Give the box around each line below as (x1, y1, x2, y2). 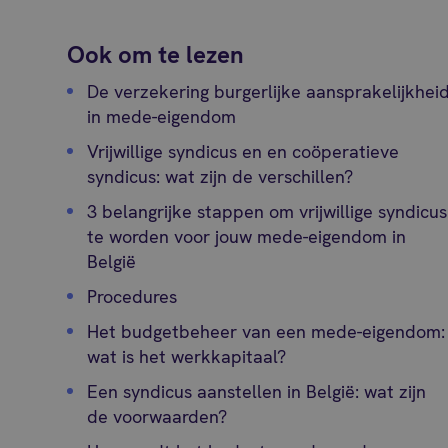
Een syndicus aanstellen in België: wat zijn (87, 380, 427, 403)
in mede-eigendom (87, 105, 237, 128)
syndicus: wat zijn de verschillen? (87, 165, 354, 188)
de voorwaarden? (87, 405, 228, 428)
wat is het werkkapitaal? (87, 345, 287, 368)
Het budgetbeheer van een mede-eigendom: (87, 320, 446, 343)
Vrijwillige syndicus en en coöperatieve (87, 140, 400, 163)
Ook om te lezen (67, 39, 245, 70)
